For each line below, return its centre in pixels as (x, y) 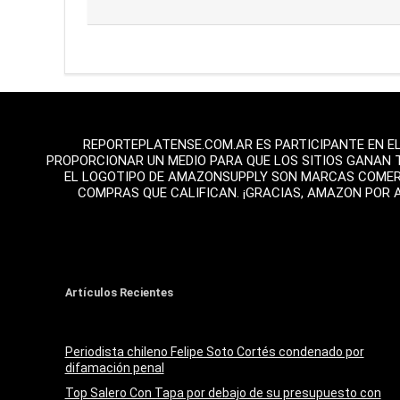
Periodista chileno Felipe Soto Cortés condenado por (214, 351)
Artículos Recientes (119, 292)
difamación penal (114, 367)
